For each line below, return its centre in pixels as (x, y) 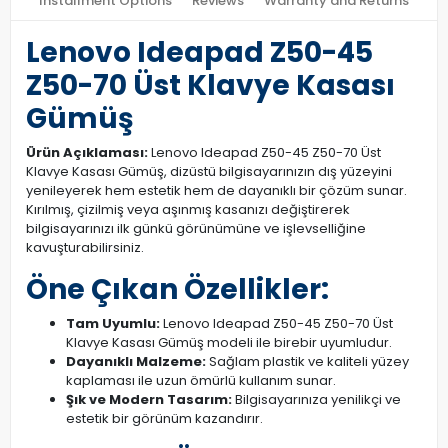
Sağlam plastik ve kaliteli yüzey (307, 361)
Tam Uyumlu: (113, 323)
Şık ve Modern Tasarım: (149, 399)
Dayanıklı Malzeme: (136, 361)
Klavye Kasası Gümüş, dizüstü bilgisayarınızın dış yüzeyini (209, 171)
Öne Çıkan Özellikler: (177, 289)
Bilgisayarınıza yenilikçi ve (316, 399)
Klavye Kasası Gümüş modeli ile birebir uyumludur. (229, 342)
